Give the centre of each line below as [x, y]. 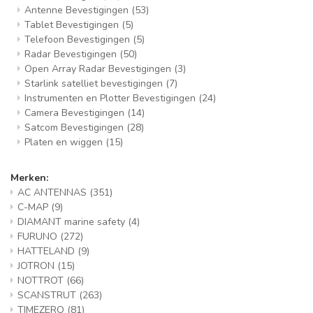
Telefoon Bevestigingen [79, 39]
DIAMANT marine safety [73, 222]
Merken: [29, 178]
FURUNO [39, 236]
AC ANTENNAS [53, 192]
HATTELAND [48, 251]
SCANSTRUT [48, 295]
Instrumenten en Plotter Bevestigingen [111, 98]
